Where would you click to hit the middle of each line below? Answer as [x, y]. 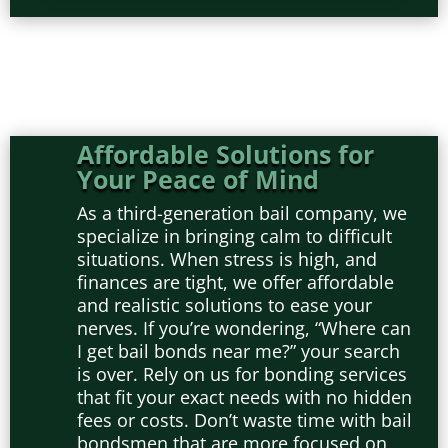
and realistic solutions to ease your [224, 305]
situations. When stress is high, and [227, 259]
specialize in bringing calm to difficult [234, 236]
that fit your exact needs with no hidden [244, 397]
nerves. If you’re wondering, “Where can [244, 328]
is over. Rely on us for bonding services [242, 374]
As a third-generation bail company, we [242, 213]
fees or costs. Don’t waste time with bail [244, 420]
